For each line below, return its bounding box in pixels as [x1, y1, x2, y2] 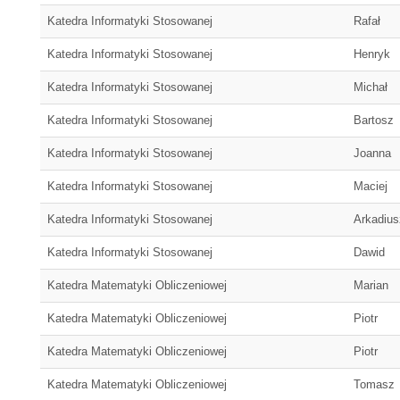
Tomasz [354, 378, 395, 391]
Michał [354, 80, 387, 94]
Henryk [354, 47, 390, 61]
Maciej [354, 179, 387, 193]
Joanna [354, 146, 391, 160]
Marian [354, 279, 388, 292]
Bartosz [354, 113, 394, 127]
